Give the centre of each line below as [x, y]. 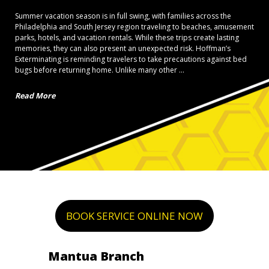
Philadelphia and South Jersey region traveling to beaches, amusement [134, 27]
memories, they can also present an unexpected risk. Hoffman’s [123, 49]
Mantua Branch [96, 256]
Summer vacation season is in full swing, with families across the [123, 16]
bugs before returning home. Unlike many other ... [100, 70]
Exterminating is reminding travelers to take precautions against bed [131, 59]
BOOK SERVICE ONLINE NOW [134, 216]
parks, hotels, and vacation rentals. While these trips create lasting [127, 38]
